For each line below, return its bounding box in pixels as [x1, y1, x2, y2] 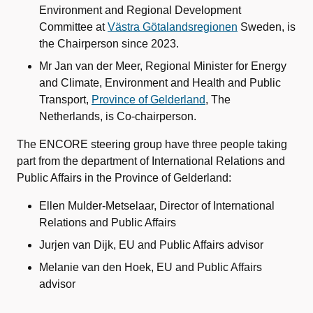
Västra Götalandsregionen [108, 21, 238, 33]
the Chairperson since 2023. [39, 38, 179, 50]
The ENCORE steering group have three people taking [17, 138, 287, 150]
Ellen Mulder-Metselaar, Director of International [39, 200, 275, 212]
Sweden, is [238, 21, 296, 33]
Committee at [39, 21, 108, 33]
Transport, [39, 94, 92, 105]
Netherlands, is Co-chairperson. [39, 110, 196, 122]
